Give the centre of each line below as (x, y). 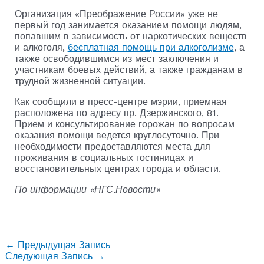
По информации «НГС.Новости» (87, 189)
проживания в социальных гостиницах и (104, 157)
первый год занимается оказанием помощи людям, (128, 25)
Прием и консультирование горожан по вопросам (124, 124)
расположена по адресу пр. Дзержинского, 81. (116, 113)
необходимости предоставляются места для (112, 146)
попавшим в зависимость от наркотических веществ (131, 36)
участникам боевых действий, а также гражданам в (128, 70)
